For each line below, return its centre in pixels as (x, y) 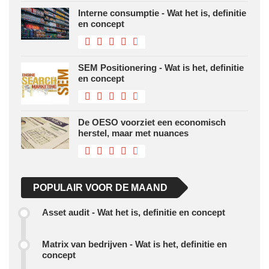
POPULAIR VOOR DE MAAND (100, 188)
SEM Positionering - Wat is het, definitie (161, 68)
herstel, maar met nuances (133, 133)
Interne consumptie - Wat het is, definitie (162, 13)
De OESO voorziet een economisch (152, 122)
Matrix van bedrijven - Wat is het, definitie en (134, 244)
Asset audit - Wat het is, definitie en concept (134, 213)
